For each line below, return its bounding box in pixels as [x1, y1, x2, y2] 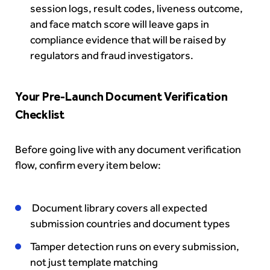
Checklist [15, 107, 67, 122]
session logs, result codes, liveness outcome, [30, 2, 243, 16]
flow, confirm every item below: [15, 159, 161, 172]
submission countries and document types [30, 217, 230, 231]
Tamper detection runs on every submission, [30, 240, 239, 254]
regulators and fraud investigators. [30, 49, 193, 63]
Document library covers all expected [30, 201, 207, 215]
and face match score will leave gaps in [30, 17, 209, 31]
